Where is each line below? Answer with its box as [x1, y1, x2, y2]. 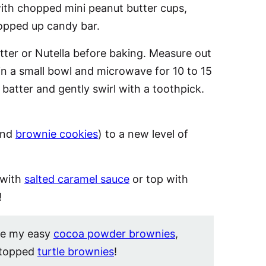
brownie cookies [15, 128, 98, 140]
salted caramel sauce [24, 173, 129, 185]
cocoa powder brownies [53, 227, 175, 240]
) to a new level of [98, 128, 188, 140]
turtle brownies [37, 245, 114, 258]
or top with [129, 173, 188, 185]
